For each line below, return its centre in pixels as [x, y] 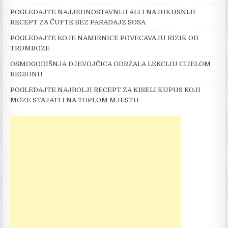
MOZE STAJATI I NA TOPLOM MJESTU [75, 100]
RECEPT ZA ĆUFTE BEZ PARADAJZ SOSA [78, 22]
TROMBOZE [30, 48]
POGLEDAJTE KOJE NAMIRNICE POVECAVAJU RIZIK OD [105, 38]
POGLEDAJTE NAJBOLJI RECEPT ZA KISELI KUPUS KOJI [106, 90]
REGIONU [27, 74]
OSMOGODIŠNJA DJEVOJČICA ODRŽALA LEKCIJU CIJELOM [111, 64]
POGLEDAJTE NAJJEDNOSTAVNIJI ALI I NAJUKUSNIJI [103, 12]
